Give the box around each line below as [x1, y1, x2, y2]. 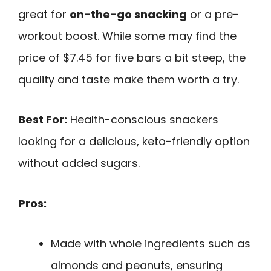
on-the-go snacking [70, 6, 187, 22]
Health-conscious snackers [67, 112, 218, 128]
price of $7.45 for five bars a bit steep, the [18, 50, 246, 65]
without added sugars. [18, 155, 140, 171]
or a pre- [187, 6, 239, 22]
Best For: [18, 112, 67, 128]
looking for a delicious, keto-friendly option [18, 134, 250, 149]
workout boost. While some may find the [18, 28, 237, 44]
